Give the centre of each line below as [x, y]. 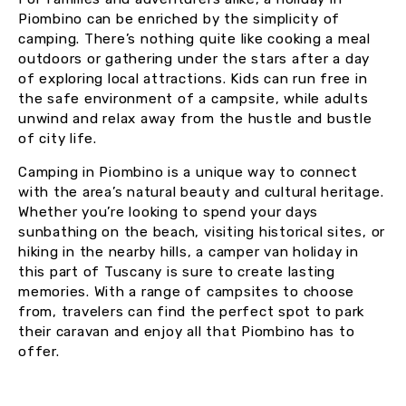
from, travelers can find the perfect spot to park [192, 312]
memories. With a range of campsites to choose [187, 292]
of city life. [58, 139]
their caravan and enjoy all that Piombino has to [187, 332]
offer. [39, 352]
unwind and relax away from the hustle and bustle [195, 119]
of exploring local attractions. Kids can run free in [193, 79]
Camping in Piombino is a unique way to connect [188, 173]
